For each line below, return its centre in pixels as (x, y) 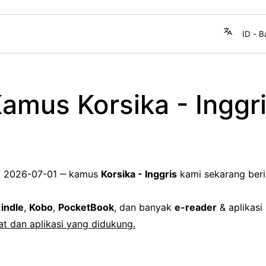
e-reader (196, 207)
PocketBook (86, 207)
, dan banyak (144, 207)
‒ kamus (79, 174)
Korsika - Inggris (139, 174)
